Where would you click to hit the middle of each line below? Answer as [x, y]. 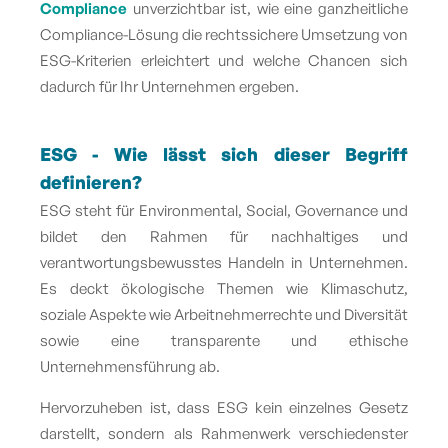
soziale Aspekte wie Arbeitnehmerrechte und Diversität [224, 314]
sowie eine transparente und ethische [224, 340]
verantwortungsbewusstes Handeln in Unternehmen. [224, 262]
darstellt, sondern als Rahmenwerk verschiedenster [224, 433]
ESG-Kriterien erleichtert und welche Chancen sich [224, 60]
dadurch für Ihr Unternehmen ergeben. [169, 86]
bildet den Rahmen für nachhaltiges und [224, 236]
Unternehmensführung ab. [130, 366]
